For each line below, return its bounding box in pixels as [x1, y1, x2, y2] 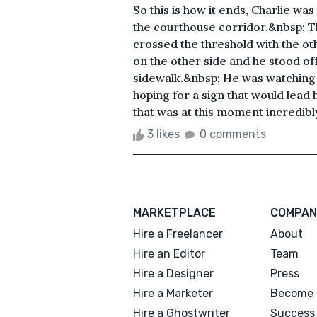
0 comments [200, 127, 266, 141]
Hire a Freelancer [133, 226, 223, 241]
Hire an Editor [133, 246, 205, 260]
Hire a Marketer [133, 286, 213, 300]
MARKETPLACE [133, 205, 216, 219]
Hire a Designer [133, 266, 214, 280]
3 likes [144, 127, 183, 141]
